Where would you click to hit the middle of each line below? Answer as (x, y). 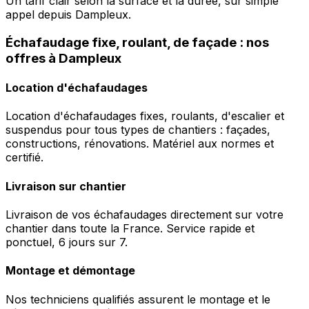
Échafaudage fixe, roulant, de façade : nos (137, 42)
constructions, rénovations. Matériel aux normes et (140, 144)
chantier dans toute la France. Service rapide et (130, 228)
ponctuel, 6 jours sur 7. (67, 242)
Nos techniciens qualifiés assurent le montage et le (138, 299)
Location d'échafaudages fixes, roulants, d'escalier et (145, 116)
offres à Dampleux (63, 58)
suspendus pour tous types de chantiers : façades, (138, 130)
